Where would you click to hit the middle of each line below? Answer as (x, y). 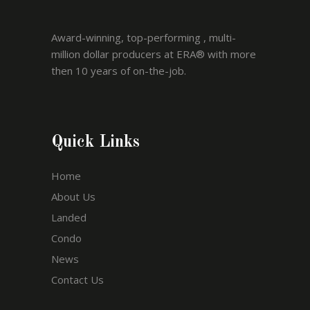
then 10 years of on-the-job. (119, 71)
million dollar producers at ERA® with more (154, 54)
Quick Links (95, 143)
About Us (73, 197)
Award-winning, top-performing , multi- (144, 37)
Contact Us (77, 280)
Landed (69, 217)
